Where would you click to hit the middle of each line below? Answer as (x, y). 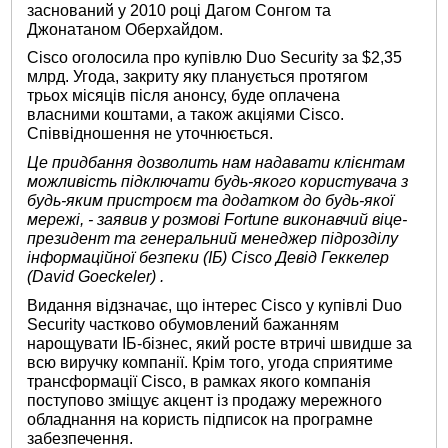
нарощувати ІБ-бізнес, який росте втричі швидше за (220, 343)
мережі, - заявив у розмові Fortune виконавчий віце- (217, 220)
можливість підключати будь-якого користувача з (218, 182)
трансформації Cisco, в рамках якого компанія (199, 381)
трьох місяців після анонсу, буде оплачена (184, 96)
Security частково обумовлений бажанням (183, 324)
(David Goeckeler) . (96, 277)
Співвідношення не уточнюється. (150, 134)
